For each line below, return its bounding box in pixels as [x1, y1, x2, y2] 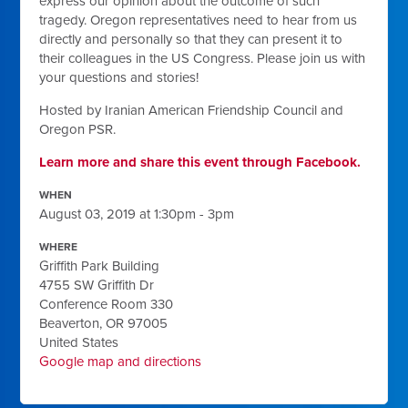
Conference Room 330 [39, 295, 174, 312]
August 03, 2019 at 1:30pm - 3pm [39, 205, 235, 222]
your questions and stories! [39, 68, 199, 86]
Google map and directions [39, 352, 202, 370]
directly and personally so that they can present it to [39, 30, 343, 47]
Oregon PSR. [39, 120, 117, 138]
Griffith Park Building [39, 257, 160, 274]
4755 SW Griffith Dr [39, 276, 155, 293]
